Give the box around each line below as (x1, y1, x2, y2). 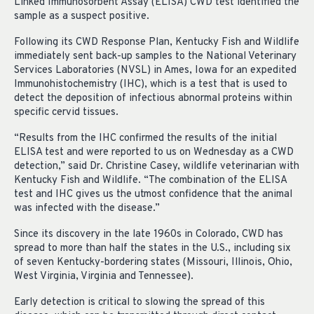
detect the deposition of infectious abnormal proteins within (14, 92, 292, 106)
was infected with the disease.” (14, 202, 160, 215)
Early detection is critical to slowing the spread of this (14, 295, 265, 309)
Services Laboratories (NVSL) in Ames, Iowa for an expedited (14, 64, 296, 78)
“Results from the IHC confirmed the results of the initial (14, 132, 277, 145)
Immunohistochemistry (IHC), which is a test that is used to (14, 78, 287, 92)
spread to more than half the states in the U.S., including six (14, 241, 291, 255)
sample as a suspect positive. (14, 10, 149, 24)
